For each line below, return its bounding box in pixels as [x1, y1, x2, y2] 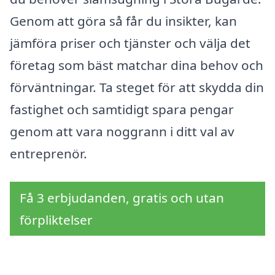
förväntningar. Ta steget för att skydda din [10, 79, 264, 96]
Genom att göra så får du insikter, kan [10, 12, 237, 30]
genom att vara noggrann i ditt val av [10, 123, 234, 141]
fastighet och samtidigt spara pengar [10, 101, 234, 118]
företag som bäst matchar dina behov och [10, 56, 263, 74]
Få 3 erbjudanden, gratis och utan [20, 189, 224, 207]
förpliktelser [20, 211, 93, 229]
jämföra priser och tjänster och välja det [10, 34, 250, 52]
